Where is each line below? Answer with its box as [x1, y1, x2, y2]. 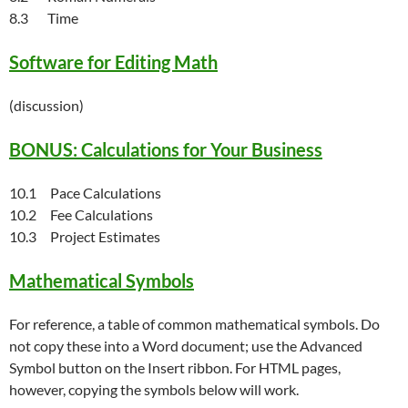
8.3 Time [9, 9, 78, 27]
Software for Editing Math [9, 51, 218, 74]
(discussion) [9, 97, 84, 115]
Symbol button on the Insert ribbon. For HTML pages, [9, 359, 341, 377]
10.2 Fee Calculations [9, 206, 153, 224]
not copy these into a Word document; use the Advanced [9, 337, 362, 355]
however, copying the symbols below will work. [9, 381, 299, 399]
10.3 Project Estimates [9, 228, 160, 246]
